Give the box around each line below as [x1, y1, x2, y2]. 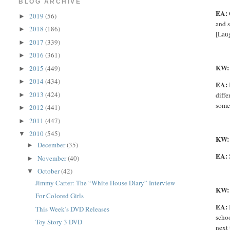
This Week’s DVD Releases [35, 204, 109, 214]
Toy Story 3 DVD [35, 217, 82, 226]
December [37, 140, 67, 150]
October [37, 166, 62, 176]
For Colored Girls [35, 191, 84, 200]
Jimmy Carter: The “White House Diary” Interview [35, 178, 175, 187]
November [37, 153, 68, 163]
